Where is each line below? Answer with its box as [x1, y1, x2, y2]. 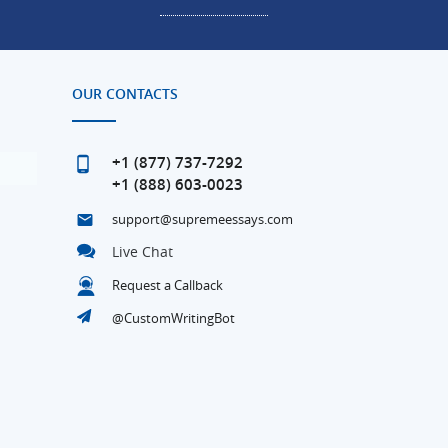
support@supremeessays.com [111, 209, 293, 228]
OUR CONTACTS [71, 83, 178, 103]
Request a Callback [111, 275, 223, 294]
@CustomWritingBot [111, 308, 235, 327]
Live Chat [111, 241, 173, 261]
